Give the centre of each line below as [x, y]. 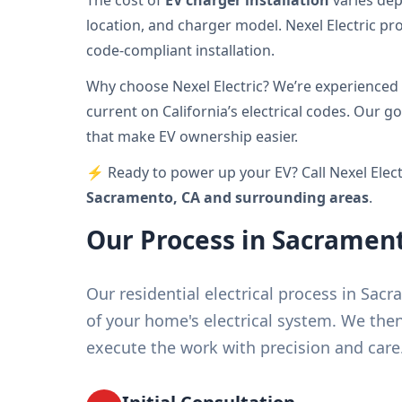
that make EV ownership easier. [192, 136]
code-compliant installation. [180, 50]
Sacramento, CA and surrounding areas [227, 197]
